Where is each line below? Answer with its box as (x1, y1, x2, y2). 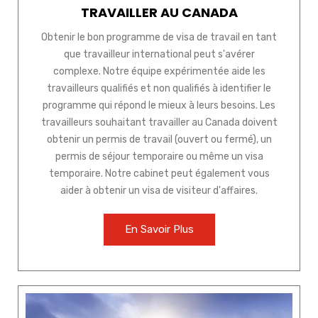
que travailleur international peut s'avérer (63, 48, 255, 61)
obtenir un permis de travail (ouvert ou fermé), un (46, 133, 272, 146)
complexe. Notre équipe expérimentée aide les (53, 65, 265, 78)
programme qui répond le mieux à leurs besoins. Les (43, 99, 275, 112)
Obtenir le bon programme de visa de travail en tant (41, 31, 277, 44)
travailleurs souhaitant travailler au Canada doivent (40, 116, 278, 129)
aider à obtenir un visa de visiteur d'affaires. (60, 185, 258, 197)
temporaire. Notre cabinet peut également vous (48, 168, 270, 180)
